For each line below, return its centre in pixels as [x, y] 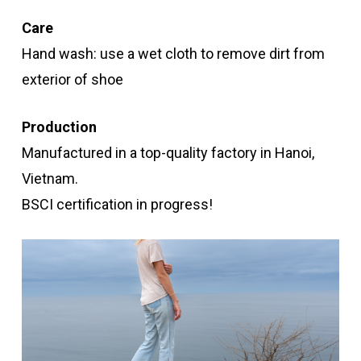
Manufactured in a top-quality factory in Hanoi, [168, 152]
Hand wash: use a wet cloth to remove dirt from [174, 53]
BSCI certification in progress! [118, 204]
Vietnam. [50, 178]
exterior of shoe [73, 79]
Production [60, 127]
